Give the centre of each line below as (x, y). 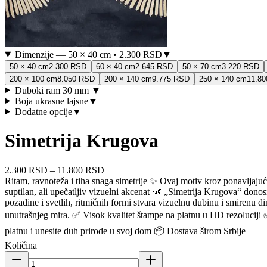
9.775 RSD (171, 79)
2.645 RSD (154, 66)
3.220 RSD (240, 66)
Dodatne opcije (43, 111)
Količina (21, 245)
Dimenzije (35, 54)
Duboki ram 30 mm (53, 90)
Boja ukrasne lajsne (51, 101)
